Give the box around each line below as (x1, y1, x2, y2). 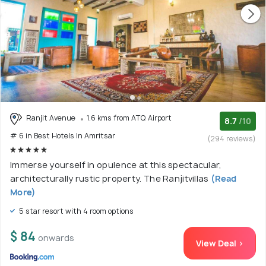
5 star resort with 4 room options (17, 205, 134, 216)
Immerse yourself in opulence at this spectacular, (10, 159, 222, 170)
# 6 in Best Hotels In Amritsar (10, 130, 115, 141)
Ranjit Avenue (24, 113, 77, 123)
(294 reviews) (208, 134, 256, 144)
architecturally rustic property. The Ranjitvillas (10, 172, 211, 184)
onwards (38, 232, 74, 243)
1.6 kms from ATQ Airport (87, 113, 172, 123)
